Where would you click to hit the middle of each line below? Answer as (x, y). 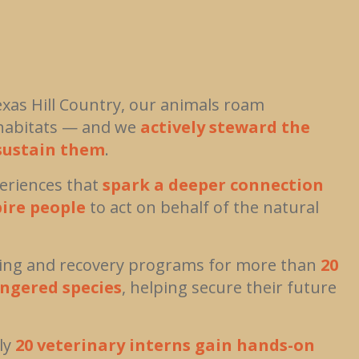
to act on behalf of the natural (202, 207)
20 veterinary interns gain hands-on (165, 345)
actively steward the (225, 127)
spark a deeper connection (213, 184)
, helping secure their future (229, 287)
